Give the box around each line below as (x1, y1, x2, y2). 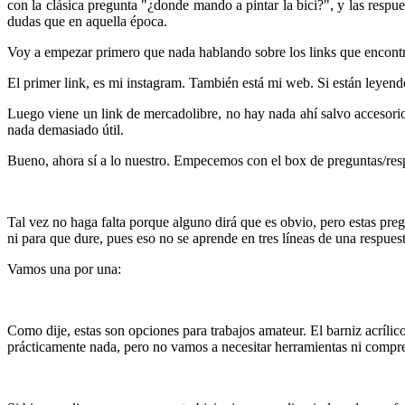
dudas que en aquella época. (7, 13, 171, 29)
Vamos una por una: (7, 260, 121, 277)
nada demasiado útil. (7, 121, 124, 137)
